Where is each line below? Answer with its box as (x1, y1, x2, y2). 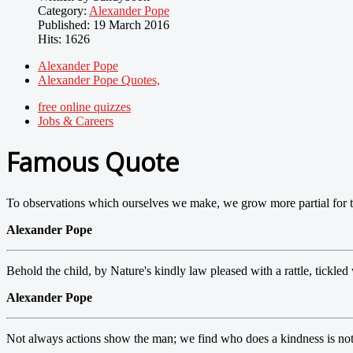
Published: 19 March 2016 (38, 17, 169, 32)
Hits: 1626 (38, 32, 90, 46)
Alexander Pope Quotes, (38, 72, 160, 87)
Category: (38, 3, 89, 17)
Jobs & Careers (38, 113, 113, 128)
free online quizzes (38, 99, 131, 113)
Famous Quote (6, 145, 179, 180)
